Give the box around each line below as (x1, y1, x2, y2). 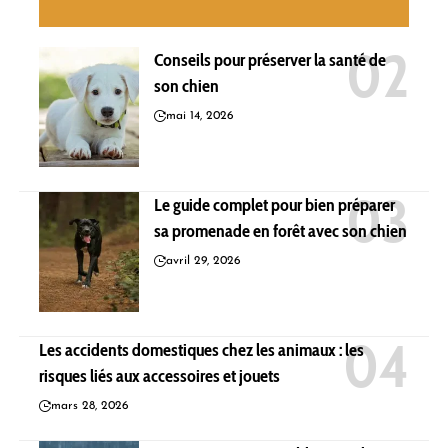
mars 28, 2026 (51, 399, 129, 412)
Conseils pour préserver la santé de (154, 48, 386, 71)
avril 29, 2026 (166, 254, 241, 267)
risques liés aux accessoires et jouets (39, 364, 280, 387)
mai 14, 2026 (166, 109, 234, 122)
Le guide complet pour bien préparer (154, 193, 395, 216)
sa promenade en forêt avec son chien (154, 219, 407, 242)
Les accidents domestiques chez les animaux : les (39, 338, 364, 361)
